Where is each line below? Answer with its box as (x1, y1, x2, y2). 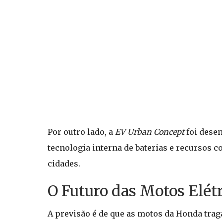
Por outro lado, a (48, 127, 115, 137)
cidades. (48, 159, 80, 168)
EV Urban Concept (115, 127, 184, 137)
